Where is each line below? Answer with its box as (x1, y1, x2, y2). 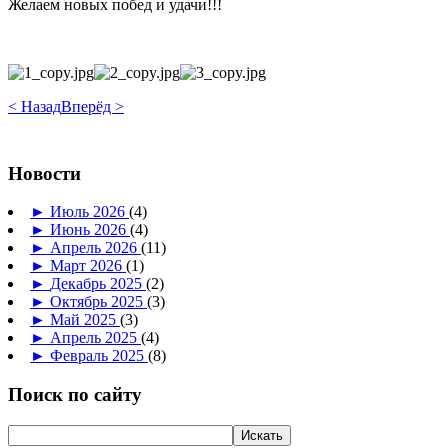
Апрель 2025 (50, 329, 141, 347)
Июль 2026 (50, 203, 129, 221)
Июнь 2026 (50, 221, 130, 239)
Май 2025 (50, 311, 120, 329)
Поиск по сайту (8, 384, 142, 406)
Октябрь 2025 (50, 293, 147, 311)
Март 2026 (50, 257, 126, 275)
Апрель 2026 (50, 239, 141, 257)
